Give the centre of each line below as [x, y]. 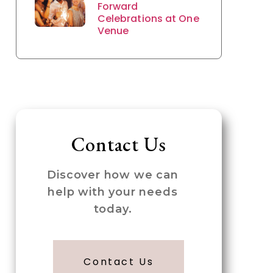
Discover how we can [113, 175]
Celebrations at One [148, 18]
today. [113, 209]
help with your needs [113, 192]
